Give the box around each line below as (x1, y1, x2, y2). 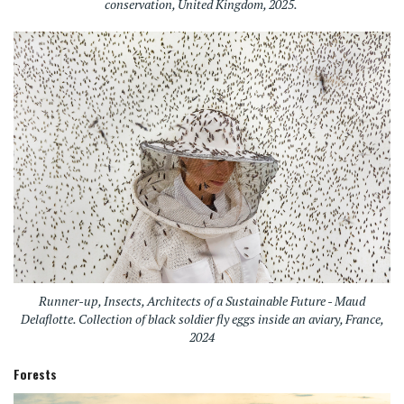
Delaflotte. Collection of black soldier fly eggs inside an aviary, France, (20, 309, 384, 327)
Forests (14, 363, 57, 383)
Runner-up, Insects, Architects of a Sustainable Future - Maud (39, 291, 365, 309)
